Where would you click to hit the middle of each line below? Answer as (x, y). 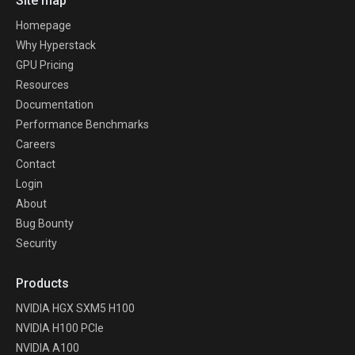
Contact (36, 164)
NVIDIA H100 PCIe (60, 328)
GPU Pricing (45, 65)
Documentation (55, 105)
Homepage (44, 26)
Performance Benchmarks (82, 125)
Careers (36, 145)
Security (36, 244)
